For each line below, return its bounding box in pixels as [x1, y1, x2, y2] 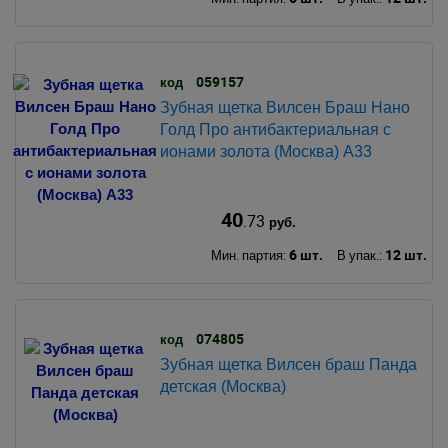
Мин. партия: [210, 245, 289, 264]
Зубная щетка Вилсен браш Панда [159, 355, 417, 373]
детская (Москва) [159, 377, 286, 395]
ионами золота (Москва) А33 [159, 142, 372, 160]
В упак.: [336, 245, 385, 264]
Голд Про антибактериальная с [159, 120, 391, 138]
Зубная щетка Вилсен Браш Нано [159, 98, 410, 116]
